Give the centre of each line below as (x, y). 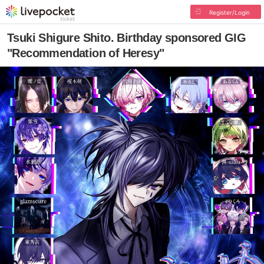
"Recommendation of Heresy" (86, 53)
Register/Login (229, 12)
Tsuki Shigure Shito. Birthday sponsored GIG (127, 38)
